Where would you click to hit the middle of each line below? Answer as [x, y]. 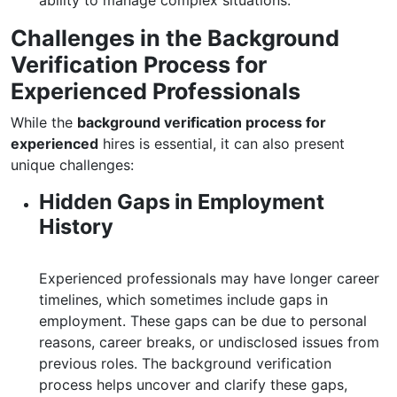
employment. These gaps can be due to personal [203, 321]
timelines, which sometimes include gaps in [183, 300]
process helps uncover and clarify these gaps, [193, 385]
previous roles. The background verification [185, 363]
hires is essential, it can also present [222, 144]
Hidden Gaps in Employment [182, 202]
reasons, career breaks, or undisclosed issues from [209, 342]
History [76, 226]
